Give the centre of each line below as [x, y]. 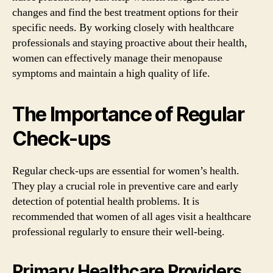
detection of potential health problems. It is [106, 201]
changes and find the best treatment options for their [125, 12]
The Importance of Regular [128, 114]
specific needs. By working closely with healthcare [123, 28]
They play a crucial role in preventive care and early [125, 186]
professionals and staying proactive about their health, [130, 43]
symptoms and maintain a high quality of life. [111, 73]
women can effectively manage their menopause [117, 58]
